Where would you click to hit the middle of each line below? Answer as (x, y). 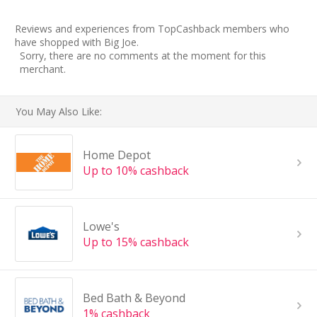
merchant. (43, 69)
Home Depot (116, 155)
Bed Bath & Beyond (134, 298)
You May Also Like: (59, 111)
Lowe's (101, 226)
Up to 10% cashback (136, 170)
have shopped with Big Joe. (77, 42)
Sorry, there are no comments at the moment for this (143, 55)
